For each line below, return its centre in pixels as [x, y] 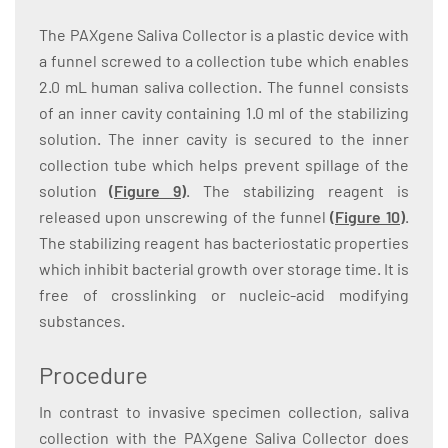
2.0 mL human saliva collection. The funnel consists [224, 87]
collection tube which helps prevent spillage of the [224, 165]
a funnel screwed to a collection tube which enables [224, 61]
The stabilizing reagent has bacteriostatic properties [224, 243]
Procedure [93, 375]
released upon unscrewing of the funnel [184, 217]
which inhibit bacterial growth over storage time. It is [224, 269]
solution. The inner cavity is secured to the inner [224, 139]
